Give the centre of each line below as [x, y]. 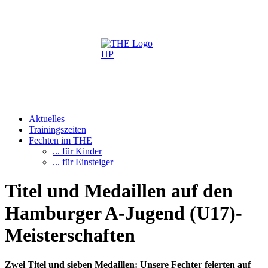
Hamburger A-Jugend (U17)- [124, 213]
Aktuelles [47, 119]
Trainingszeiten [57, 130]
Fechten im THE [60, 140]
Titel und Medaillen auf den [119, 191]
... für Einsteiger [83, 162]
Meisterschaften [70, 235]
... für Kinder [77, 151]
